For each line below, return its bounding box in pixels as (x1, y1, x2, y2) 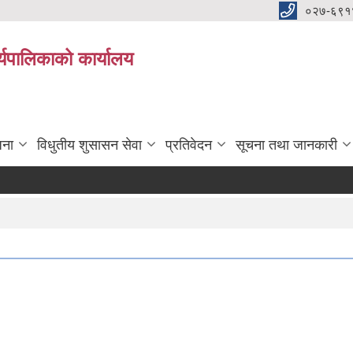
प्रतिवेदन (165, 136, 212, 153)
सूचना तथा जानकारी (236, 136, 337, 153)
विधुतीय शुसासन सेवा (37, 136, 142, 153)
